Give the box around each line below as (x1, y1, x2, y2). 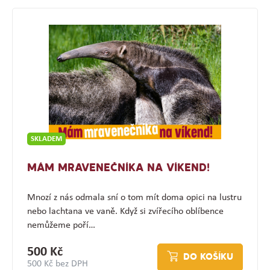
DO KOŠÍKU (183, 253, 234, 263)
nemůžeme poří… (27, 221, 95, 231)
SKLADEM (30, 135, 62, 143)
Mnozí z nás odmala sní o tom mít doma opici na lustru (27, 193, 242, 203)
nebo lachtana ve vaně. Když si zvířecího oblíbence (27, 207, 224, 217)
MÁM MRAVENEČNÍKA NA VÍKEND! (27, 163, 210, 175)
